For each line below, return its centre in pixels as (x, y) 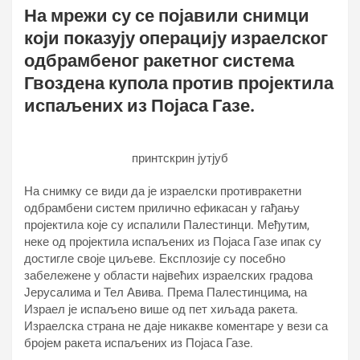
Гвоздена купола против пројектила (179, 83)
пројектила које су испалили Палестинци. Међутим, (167, 225)
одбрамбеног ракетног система (159, 61)
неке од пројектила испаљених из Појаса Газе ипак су (173, 242)
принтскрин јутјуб (180, 158)
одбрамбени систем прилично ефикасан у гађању (162, 208)
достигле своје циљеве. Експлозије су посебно (155, 259)
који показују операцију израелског (176, 38)
